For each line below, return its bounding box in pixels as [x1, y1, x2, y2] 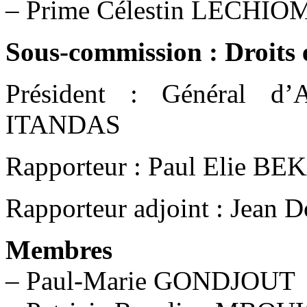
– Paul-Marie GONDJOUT [5, 265, 295, 295]
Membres [5, 234, 112, 265]
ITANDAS [5, 109, 121, 139]
